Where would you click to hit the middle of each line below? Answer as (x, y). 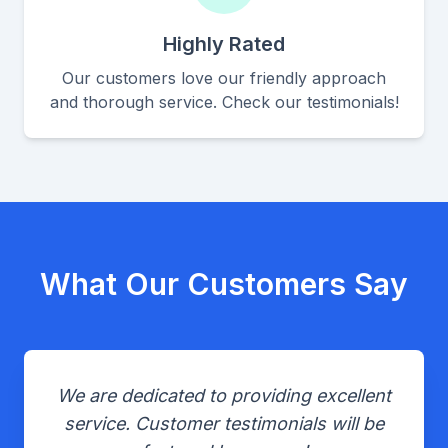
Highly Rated (224, 44)
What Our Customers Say (224, 284)
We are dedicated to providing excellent (224, 395)
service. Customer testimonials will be (224, 423)
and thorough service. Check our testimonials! (224, 102)
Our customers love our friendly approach (224, 78)
